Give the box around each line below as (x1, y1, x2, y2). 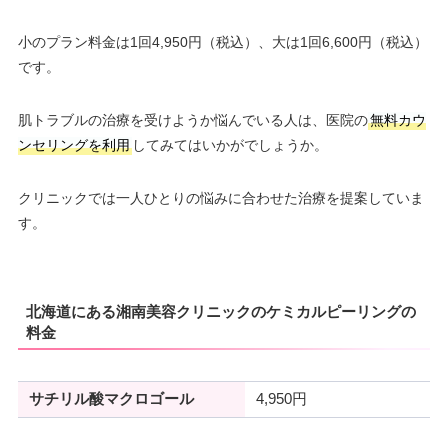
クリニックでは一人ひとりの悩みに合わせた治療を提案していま (17, 190, 424, 207)
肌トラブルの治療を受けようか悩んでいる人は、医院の (17, 112, 368, 129)
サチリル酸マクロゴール (28, 391, 194, 408)
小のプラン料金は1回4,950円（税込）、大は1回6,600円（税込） (17, 34, 428, 51)
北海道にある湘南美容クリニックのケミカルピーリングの (25, 302, 416, 320)
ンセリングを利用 (17, 137, 130, 154)
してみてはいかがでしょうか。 (131, 137, 328, 154)
